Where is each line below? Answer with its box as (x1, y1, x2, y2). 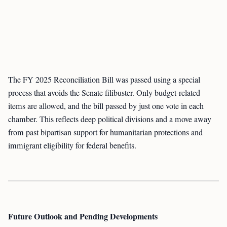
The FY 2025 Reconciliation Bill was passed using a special (8, 74, 200, 85)
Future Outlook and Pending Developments (8, 210, 158, 222)
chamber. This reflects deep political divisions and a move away (8, 113, 211, 125)
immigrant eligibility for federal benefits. (8, 140, 136, 151)
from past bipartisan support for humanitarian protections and (8, 127, 203, 138)
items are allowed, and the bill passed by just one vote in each (8, 100, 204, 111)
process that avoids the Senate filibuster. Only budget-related (8, 87, 200, 98)
